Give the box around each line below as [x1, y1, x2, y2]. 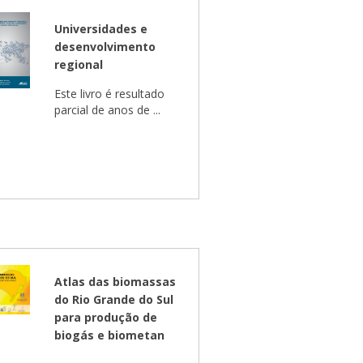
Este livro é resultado [54, 86, 165, 101]
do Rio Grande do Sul [54, 292, 174, 307]
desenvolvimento [54, 39, 156, 54]
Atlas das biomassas [54, 274, 177, 289]
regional [54, 57, 104, 72]
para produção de [54, 310, 158, 325]
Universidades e [54, 21, 148, 36]
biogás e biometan [54, 327, 165, 343]
